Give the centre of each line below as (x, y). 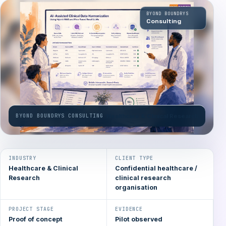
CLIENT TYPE (134, 158)
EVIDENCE (129, 209)
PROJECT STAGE (31, 209)
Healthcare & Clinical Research (152, 116)
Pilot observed (139, 219)
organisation (136, 188)
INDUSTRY (23, 158)
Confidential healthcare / (156, 168)
